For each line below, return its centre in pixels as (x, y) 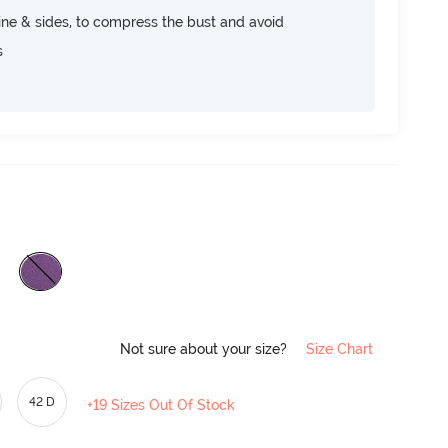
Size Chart (339, 348)
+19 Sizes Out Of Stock (161, 404)
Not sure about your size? (205, 348)
